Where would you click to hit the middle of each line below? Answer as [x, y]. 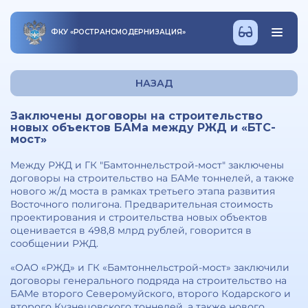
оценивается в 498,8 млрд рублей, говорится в [131, 230]
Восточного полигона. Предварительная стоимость [142, 204]
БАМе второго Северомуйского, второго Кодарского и [151, 294]
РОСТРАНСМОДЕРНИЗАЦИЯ [128, 32]
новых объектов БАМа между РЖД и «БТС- [143, 128]
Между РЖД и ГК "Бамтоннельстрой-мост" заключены [147, 165]
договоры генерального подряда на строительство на [148, 280]
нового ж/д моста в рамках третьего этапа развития [143, 191]
